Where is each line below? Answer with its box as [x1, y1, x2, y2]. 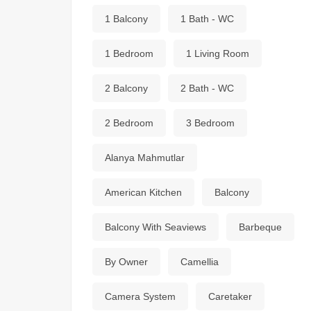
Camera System [105, 291, 176, 302]
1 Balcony [105, 13, 148, 24]
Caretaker [208, 291, 252, 302]
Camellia [180, 256, 219, 267]
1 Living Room [186, 48, 249, 59]
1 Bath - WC [180, 13, 234, 24]
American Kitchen [105, 187, 182, 198]
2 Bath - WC [180, 83, 234, 94]
